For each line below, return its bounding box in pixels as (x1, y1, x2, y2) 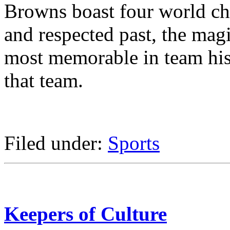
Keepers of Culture (4, 202, 167, 225)
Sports (108, 132, 160, 155)
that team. (4, 69, 83, 92)
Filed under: (4, 132, 108, 155)
